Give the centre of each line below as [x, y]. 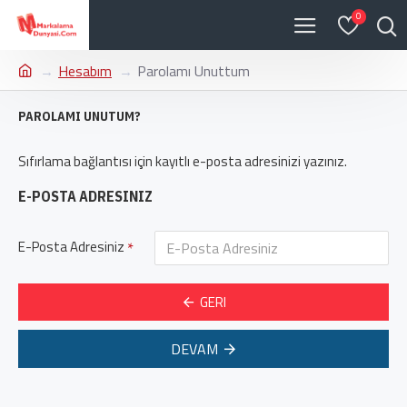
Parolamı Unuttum [194, 71]
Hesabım [85, 71]
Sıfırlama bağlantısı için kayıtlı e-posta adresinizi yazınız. [183, 161]
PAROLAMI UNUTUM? [79, 116]
